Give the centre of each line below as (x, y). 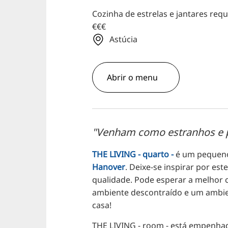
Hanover (109, 167)
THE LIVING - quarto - (133, 154)
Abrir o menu (133, 78)
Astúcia (124, 39)
